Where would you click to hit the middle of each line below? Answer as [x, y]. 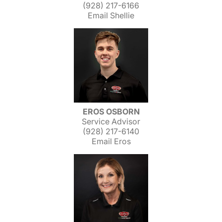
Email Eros [111, 141]
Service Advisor [111, 121]
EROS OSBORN [111, 111]
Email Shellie [111, 15]
